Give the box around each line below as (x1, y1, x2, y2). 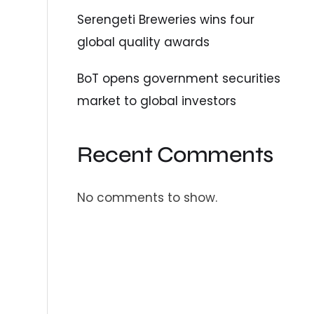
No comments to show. (77, 189, 218, 207)
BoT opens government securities (77, 69, 281, 87)
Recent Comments (77, 140, 273, 168)
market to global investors (77, 92, 237, 109)
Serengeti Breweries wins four (77, 11, 255, 28)
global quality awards (77, 33, 210, 50)
